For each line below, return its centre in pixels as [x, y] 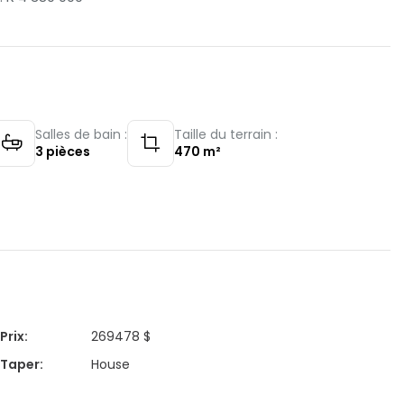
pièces [68, 151]
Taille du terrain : [226, 134]
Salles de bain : [81, 134]
